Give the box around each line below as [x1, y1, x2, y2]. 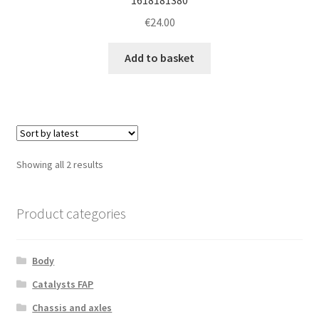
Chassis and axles [32, 300, 113, 314]
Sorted [102, 157, 132, 171]
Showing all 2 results [16, 158, 103, 172]
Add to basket [125, 51, 194, 66]
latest [102, 189, 127, 202]
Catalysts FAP [32, 277, 94, 291]
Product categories [16, 204, 126, 223]
